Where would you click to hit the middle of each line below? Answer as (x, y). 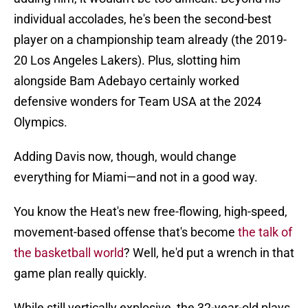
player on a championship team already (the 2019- (150, 40)
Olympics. (41, 122)
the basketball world (69, 253)
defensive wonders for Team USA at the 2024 (137, 102)
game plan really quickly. (80, 274)
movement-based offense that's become (126, 232)
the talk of (265, 232)
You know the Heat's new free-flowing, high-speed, (151, 212)
